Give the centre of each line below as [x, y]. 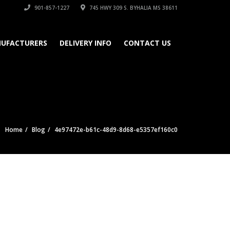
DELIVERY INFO [85, 43]
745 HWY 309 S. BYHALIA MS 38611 [133, 8]
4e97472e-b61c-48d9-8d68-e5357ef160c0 [116, 130]
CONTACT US [147, 43]
